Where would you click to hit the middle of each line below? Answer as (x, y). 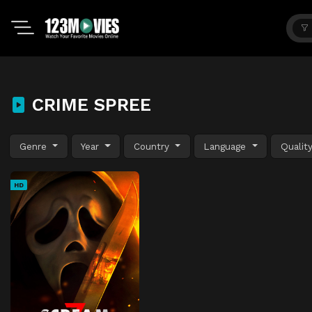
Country (153, 146)
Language (227, 146)
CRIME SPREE (89, 104)
